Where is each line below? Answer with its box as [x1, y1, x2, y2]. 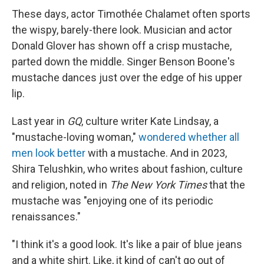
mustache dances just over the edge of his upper [12, 71, 242, 84]
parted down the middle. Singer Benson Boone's [12, 55, 235, 68]
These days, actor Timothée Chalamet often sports [12, 8, 250, 20]
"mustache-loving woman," [12, 131, 138, 143]
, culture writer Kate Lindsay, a [81, 115, 219, 127]
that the [207, 179, 245, 191]
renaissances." [12, 210, 81, 223]
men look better [12, 147, 85, 159]
